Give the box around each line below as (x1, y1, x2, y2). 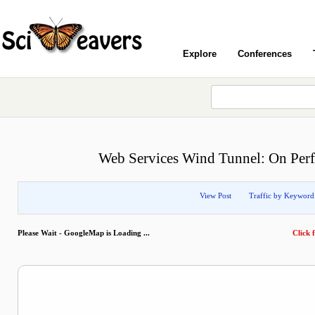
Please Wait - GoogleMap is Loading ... (18, 229, 152, 237)
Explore (183, 49, 217, 59)
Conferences (238, 49, 292, 59)
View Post (200, 191, 231, 200)
